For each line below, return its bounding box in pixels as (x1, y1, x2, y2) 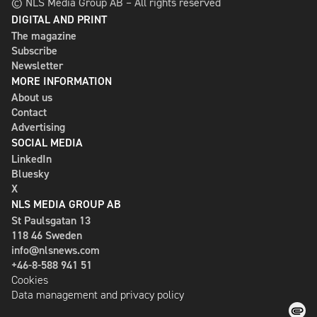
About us (11, 90, 52, 105)
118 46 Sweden (11, 228, 82, 243)
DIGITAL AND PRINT (11, 12, 107, 27)
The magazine (11, 28, 76, 43)
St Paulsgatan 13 (11, 213, 91, 228)
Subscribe (11, 43, 57, 58)
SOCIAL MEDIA (11, 135, 83, 150)
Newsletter (11, 58, 63, 73)
